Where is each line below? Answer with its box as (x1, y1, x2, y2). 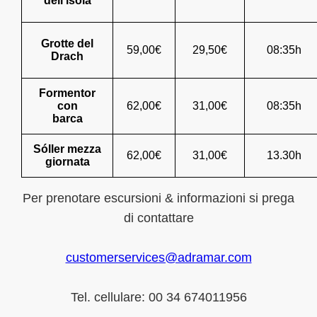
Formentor (39, 86, 96, 99)
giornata (45, 155, 90, 168)
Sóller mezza (33, 142, 101, 155)
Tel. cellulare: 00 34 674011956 (70, 289, 247, 304)
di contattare (123, 210, 194, 225)
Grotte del (41, 37, 93, 50)
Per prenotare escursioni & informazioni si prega (23, 190, 294, 205)
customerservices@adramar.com (65, 250, 252, 265)
